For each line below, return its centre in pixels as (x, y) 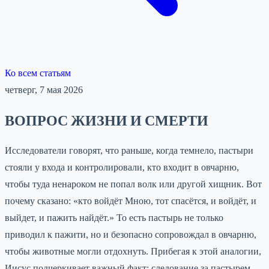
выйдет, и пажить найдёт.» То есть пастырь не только (114, 217)
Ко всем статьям (38, 73)
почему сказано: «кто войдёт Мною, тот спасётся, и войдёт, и (131, 201)
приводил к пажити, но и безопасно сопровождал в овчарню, (131, 234)
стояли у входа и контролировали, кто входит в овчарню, (122, 167)
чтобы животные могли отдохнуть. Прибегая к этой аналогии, (133, 251)
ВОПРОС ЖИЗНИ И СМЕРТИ (107, 120)
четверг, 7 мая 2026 (44, 90)
